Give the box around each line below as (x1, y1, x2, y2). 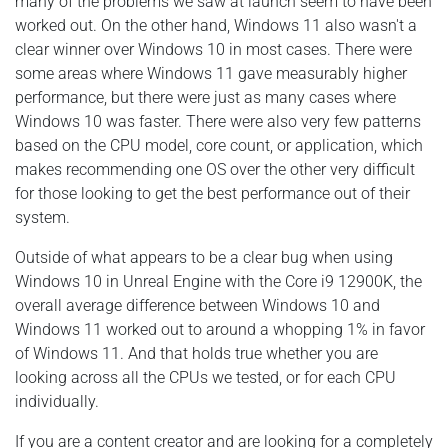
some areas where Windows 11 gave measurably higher (15, 63, 407, 83)
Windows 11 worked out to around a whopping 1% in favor (15, 319, 425, 339)
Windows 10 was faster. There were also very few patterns (15, 111, 421, 131)
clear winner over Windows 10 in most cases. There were (15, 39, 412, 59)
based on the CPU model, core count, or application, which (15, 135, 423, 155)
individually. (15, 391, 99, 411)
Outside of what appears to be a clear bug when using (15, 247, 393, 267)
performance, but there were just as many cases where (15, 87, 396, 107)
